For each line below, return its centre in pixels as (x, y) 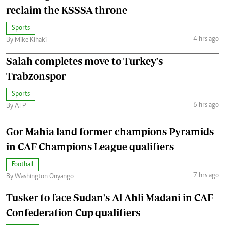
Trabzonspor (36, 76)
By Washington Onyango (40, 177)
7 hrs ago (206, 176)
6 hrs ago (206, 106)
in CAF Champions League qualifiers (90, 146)
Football (22, 164)
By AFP (16, 106)
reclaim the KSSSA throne (67, 10)
